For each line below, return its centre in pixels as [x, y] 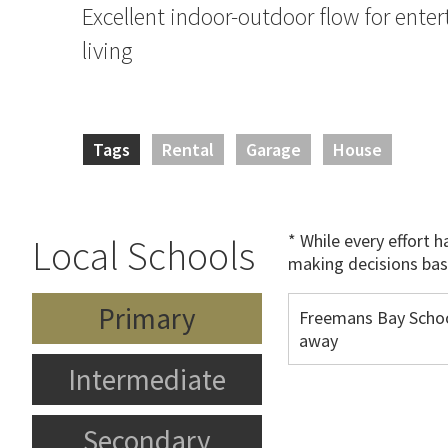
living [107, 50]
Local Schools [143, 256]
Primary [147, 318]
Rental [188, 149]
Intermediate [147, 379]
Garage [273, 149]
